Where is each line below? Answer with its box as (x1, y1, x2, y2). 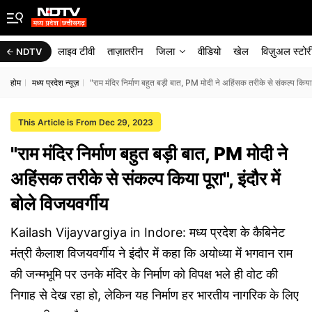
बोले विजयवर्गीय (10, 193, 108, 214)
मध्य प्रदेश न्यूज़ (32, 77, 79, 88)
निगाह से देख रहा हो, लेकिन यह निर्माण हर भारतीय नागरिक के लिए (10, 288, 299, 302)
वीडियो (198, 45, 221, 58)
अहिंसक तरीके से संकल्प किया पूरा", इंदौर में (10, 168, 280, 189)
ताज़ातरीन (107, 45, 143, 58)
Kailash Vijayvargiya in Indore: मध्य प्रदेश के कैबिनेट (10, 225, 285, 240)
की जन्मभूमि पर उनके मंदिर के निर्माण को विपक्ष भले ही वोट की (10, 267, 278, 281)
